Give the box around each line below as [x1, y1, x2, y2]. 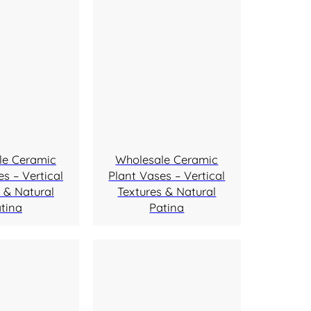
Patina [149, 199, 185, 215]
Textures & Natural [117, 183, 217, 199]
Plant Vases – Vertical [108, 167, 226, 183]
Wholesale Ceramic [115, 151, 219, 167]
